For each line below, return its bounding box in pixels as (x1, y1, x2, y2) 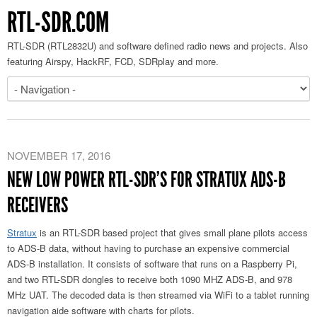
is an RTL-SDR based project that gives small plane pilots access (37, 226, 308, 239)
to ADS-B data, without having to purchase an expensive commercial (7, 241, 289, 255)
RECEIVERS (7, 192, 68, 218)
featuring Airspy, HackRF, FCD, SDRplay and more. (7, 54, 219, 68)
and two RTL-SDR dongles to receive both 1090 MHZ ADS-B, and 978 (7, 272, 292, 286)
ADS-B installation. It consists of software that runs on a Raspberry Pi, (7, 257, 297, 270)
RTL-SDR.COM (7, 6, 109, 39)
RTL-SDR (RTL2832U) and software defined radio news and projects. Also (7, 39, 308, 52)
